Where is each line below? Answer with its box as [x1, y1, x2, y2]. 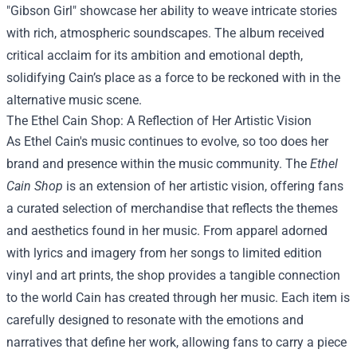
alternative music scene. [6, 92, 142, 108]
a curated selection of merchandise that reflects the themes [6, 201, 338, 216]
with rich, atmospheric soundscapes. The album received [6, 25, 324, 41]
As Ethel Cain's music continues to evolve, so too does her [6, 134, 328, 149]
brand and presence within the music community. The [6, 156, 310, 171]
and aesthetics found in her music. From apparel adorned [6, 223, 328, 238]
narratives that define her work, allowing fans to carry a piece [6, 335, 347, 350]
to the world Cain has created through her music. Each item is [6, 290, 350, 305]
